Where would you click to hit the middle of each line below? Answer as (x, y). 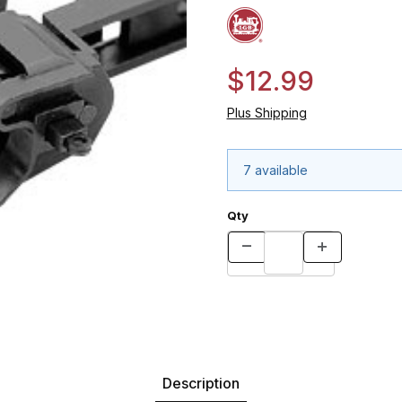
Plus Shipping (267, 112)
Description (201, 383)
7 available (275, 170)
